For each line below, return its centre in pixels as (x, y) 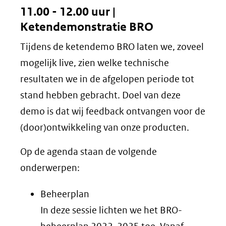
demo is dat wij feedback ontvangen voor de (113, 111)
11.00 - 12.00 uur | (68, 12)
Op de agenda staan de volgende (89, 152)
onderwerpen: (50, 168)
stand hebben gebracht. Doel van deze (100, 95)
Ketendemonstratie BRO (87, 27)
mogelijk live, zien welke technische (95, 63)
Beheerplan (65, 194)
